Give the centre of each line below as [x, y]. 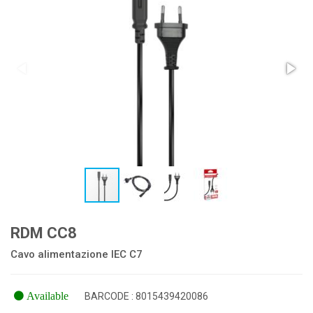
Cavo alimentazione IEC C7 [77, 254]
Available [46, 295]
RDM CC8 [44, 233]
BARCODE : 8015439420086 [146, 296]
